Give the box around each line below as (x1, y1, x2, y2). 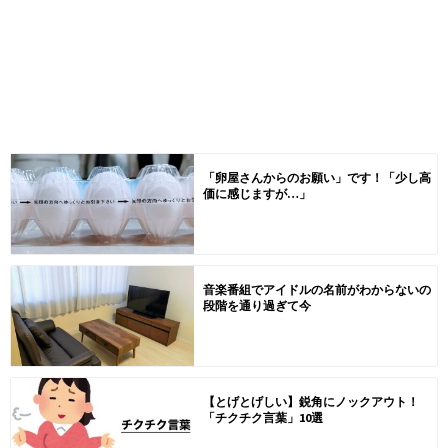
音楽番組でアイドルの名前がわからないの (202, 281, 431, 297)
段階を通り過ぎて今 (202, 297, 311, 313)
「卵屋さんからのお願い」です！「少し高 (202, 169, 431, 185)
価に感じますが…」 (202, 185, 311, 201)
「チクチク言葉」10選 (202, 409, 323, 425)
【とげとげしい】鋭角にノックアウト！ (202, 393, 419, 409)
